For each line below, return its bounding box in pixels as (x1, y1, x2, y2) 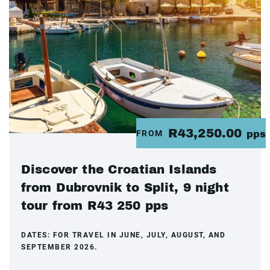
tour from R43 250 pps (21, 199, 169, 212)
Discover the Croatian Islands (21, 163, 217, 176)
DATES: (21, 231, 53, 239)
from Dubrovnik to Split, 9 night (21, 181, 229, 194)
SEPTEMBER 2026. (21, 243, 98, 251)
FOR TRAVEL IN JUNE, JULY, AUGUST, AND (52, 231, 225, 239)
